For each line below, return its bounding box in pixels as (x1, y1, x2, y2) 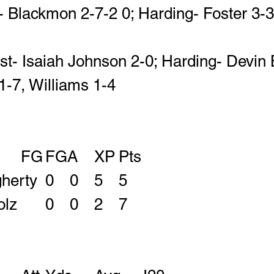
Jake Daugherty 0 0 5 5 (119, 171, 127, 190)
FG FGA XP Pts (119, 147, 141, 166)
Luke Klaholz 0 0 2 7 (119, 195, 131, 214)
